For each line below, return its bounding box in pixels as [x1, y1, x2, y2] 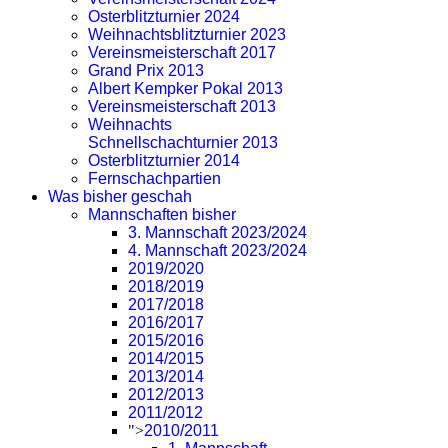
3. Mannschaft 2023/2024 [128, 224, 307, 241]
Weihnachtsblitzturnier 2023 [88, 26, 286, 43]
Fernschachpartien [88, 170, 221, 187]
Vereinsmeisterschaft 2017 [88, 44, 276, 61]
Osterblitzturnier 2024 [88, 8, 240, 25]
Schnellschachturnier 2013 [88, 134, 278, 151]
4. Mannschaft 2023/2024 [128, 242, 307, 259]
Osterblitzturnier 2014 [88, 152, 240, 169]
